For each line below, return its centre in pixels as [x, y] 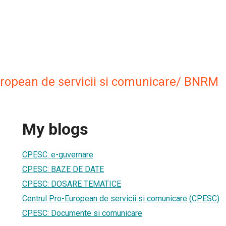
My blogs [55, 129]
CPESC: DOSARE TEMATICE [72, 184]
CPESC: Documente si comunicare [82, 213]
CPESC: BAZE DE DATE [63, 169]
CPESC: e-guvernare [58, 154]
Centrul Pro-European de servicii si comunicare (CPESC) [121, 198]
